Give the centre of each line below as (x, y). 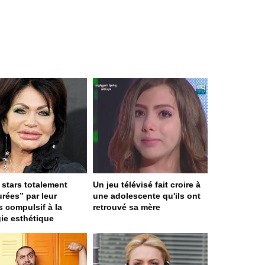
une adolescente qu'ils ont (147, 196)
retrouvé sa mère (127, 207)
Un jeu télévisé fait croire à (147, 185)
